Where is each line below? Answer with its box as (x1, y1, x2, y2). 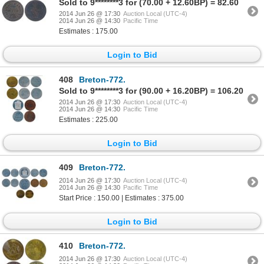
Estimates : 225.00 (59, 115, 118, 124)
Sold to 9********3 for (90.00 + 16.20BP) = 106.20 (59, 85, 243, 95)
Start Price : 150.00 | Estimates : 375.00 (59, 193, 184, 202)
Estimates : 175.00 (59, 27, 118, 36)
